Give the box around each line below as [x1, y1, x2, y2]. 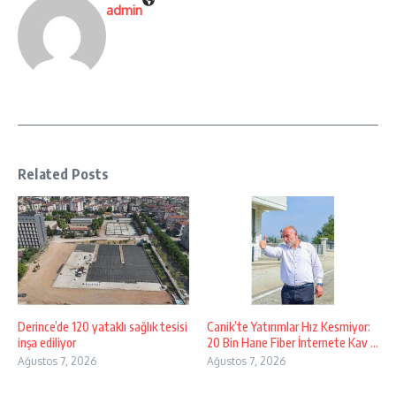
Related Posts [18, 164, 110, 183]
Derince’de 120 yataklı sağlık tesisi [18, 319, 187, 335]
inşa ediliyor [18, 335, 76, 351]
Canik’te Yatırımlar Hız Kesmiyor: [207, 319, 370, 335]
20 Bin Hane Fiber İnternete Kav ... [207, 335, 378, 351]
